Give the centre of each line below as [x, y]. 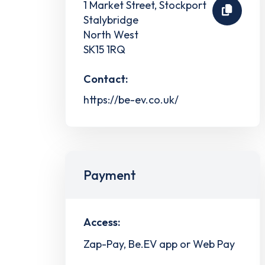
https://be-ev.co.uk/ [131, 99]
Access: [102, 222]
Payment [110, 175]
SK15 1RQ [104, 49]
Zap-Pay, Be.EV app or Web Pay [159, 244]
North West [111, 34]
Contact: [106, 79]
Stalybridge [111, 20]
